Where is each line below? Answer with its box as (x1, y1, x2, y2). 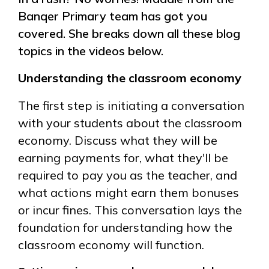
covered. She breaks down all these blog (18, 25, 240, 41)
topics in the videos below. (18, 43, 163, 58)
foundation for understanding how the (18, 220, 232, 235)
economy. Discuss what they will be (18, 133, 217, 148)
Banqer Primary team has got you (18, 8, 207, 23)
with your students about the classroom (18, 115, 242, 131)
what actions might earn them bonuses (18, 185, 239, 201)
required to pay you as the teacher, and (18, 168, 237, 183)
